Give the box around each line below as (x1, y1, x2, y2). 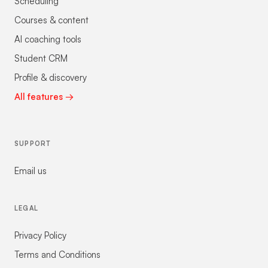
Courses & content (14, 14, 89, 26)
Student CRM (14, 52, 68, 64)
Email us (14, 165, 47, 176)
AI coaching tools (14, 33, 81, 45)
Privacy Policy (14, 229, 66, 241)
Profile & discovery (14, 71, 87, 83)
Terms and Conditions (14, 248, 100, 260)
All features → (14, 90, 74, 102)
